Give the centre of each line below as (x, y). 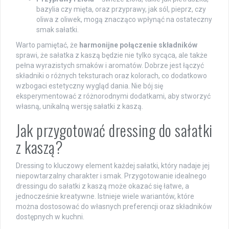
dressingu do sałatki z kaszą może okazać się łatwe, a (102, 186)
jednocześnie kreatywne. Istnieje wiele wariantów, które (105, 196)
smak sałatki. (58, 29)
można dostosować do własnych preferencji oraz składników (114, 206)
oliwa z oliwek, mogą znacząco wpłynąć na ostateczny (124, 19)
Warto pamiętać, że (48, 45)
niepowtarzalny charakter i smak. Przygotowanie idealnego (111, 176)
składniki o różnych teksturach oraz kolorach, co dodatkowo (111, 75)
